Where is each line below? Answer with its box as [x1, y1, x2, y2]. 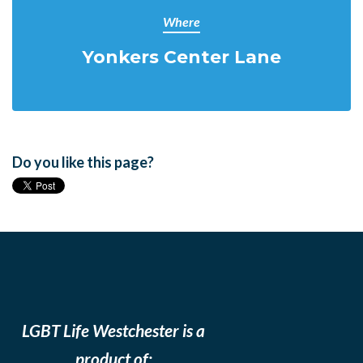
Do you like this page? [12, 153, 154, 171]
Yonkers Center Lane [82, 46, 281, 67]
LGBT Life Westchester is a [22, 320, 205, 340]
